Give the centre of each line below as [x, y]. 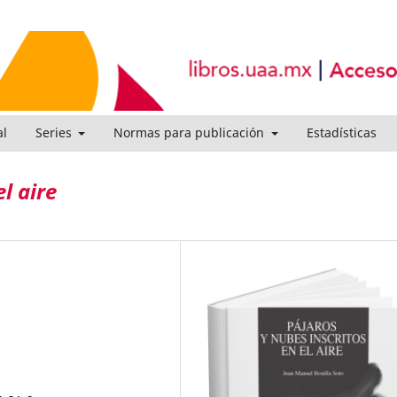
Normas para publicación [191, 132]
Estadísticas [341, 132]
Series [55, 132]
